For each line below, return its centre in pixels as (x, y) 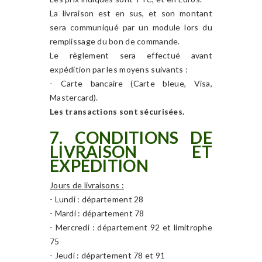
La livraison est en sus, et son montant (131, 13)
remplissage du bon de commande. (115, 41)
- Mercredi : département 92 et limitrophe (131, 227)
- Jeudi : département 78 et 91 (108, 255)
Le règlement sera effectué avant (131, 55)
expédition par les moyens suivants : (119, 69)
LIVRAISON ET (131, 151)
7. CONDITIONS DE (131, 137)
